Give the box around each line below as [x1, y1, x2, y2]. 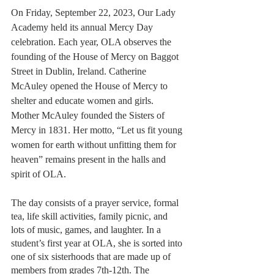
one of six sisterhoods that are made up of [11, 251, 173, 262]
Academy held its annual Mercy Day [11, 22, 155, 33]
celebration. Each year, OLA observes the [11, 37, 174, 48]
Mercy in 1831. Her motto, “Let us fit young [11, 125, 185, 136]
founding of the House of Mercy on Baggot [11, 51, 181, 62]
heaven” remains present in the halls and [11, 154, 168, 165]
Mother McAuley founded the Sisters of [11, 110, 167, 121]
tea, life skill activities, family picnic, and [11, 211, 170, 222]
